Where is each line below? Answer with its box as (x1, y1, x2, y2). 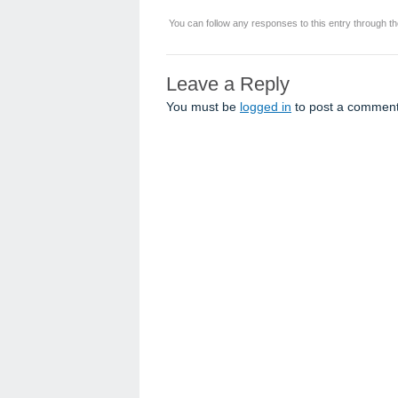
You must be (166, 99, 240, 115)
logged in (240, 99, 291, 115)
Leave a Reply (166, 73, 290, 96)
